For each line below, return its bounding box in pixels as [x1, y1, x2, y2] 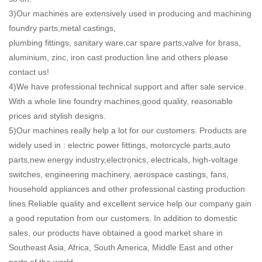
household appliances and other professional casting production [9, 184, 245, 194]
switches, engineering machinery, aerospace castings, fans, [9, 169, 229, 179]
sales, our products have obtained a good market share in [9, 227, 223, 237]
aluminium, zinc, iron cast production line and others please [9, 52, 228, 62]
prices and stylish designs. [9, 111, 106, 120]
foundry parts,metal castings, [9, 23, 116, 33]
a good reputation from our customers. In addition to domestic [9, 213, 237, 223]
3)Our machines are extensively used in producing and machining [9, 8, 251, 18]
